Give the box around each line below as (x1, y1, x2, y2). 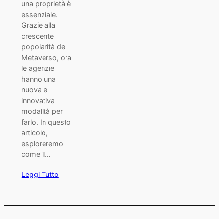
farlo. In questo (21, 117, 71, 126)
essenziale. (21, 10, 58, 19)
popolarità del (21, 42, 66, 51)
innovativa (21, 96, 55, 105)
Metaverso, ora (21, 53, 71, 62)
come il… (21, 150, 51, 158)
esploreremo (21, 139, 63, 148)
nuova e (21, 85, 47, 94)
